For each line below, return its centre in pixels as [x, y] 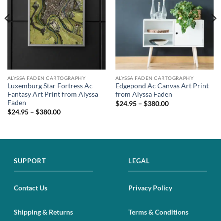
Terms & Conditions [158, 212]
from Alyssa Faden [144, 94]
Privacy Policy [150, 188]
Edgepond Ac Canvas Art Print [162, 86]
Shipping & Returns [43, 212]
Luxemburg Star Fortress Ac [50, 86]
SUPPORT [30, 161]
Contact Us [31, 188]
